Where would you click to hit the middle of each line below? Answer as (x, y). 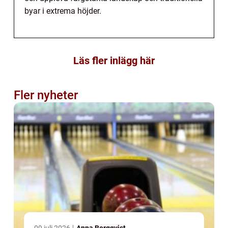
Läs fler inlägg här (114, 61)
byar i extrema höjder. (63, 11)
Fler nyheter (46, 95)
